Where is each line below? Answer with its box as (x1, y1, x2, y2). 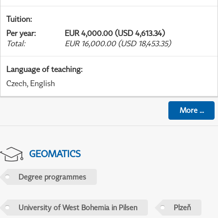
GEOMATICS (29, 147, 81, 159)
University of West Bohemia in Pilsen (18, 203, 137, 212)
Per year (6, 28, 34, 38)
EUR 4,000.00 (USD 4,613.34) (65, 28, 165, 38)
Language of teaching (6, 64, 81, 74)
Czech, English (6, 78, 55, 88)
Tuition (6, 14, 30, 24)
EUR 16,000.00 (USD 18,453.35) (65, 38, 171, 48)
